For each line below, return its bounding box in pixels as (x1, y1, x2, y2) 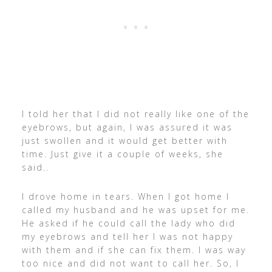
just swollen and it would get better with (21, 134, 228, 146)
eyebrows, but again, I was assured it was (21, 121, 233, 133)
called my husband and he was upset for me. (21, 203, 250, 216)
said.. (21, 161, 49, 173)
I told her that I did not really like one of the (21, 107, 250, 120)
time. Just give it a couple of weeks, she (21, 148, 223, 160)
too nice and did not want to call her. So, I (21, 257, 239, 269)
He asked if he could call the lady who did (21, 217, 236, 229)
